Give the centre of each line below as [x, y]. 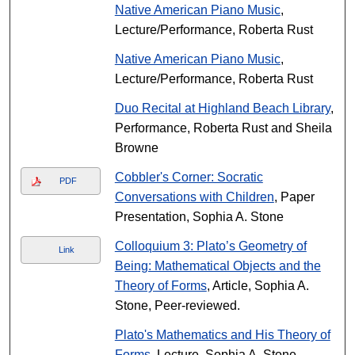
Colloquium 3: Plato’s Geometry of [210, 246]
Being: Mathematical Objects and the [218, 266]
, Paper [294, 197]
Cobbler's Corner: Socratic [189, 177]
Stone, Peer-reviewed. [177, 305]
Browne [136, 148]
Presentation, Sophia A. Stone [199, 217]
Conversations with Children [194, 197]
